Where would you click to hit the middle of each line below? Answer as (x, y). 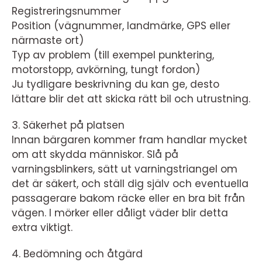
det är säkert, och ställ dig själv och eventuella (130, 183)
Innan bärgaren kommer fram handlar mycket (130, 139)
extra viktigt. (42, 227)
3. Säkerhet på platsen (68, 125)
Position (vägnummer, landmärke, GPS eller (121, 25)
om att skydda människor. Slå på (95, 154)
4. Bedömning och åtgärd (77, 254)
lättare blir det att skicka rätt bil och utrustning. (131, 99)
